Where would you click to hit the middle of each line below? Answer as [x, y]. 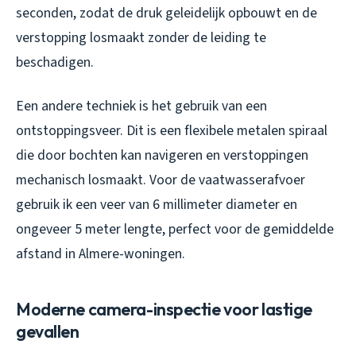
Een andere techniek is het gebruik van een [141, 106]
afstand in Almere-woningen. [101, 253]
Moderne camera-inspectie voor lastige [164, 309]
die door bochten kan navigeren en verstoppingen [162, 155]
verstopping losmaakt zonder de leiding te [141, 37]
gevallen [48, 331]
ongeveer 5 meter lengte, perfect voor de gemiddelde [175, 229]
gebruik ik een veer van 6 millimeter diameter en [157, 204]
